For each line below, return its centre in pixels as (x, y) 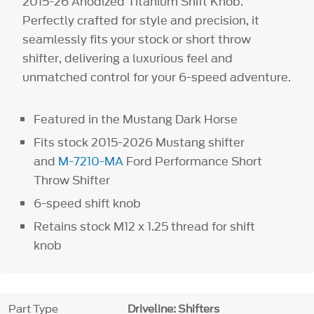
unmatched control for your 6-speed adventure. (157, 77)
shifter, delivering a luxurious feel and (128, 58)
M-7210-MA (91, 161)
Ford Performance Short (193, 161)
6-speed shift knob (89, 203)
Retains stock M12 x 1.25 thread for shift (145, 226)
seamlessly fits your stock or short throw (137, 39)
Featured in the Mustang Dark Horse (137, 119)
